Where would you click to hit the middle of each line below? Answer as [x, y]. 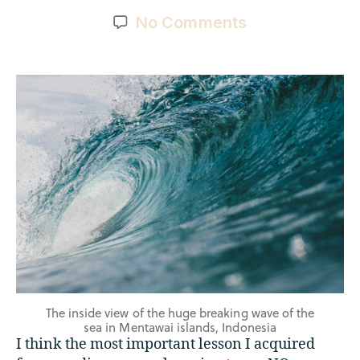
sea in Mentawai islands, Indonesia [180, 327]
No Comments [191, 22]
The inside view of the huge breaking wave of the [180, 312]
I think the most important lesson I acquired [166, 344]
